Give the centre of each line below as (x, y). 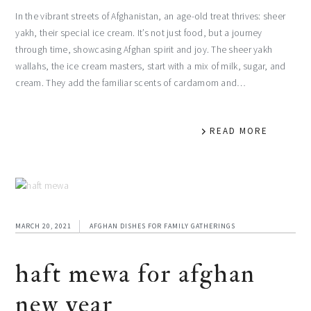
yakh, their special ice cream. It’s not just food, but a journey (139, 33)
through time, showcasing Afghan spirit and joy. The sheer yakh (144, 49)
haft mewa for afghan (136, 274)
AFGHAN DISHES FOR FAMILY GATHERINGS (163, 226)
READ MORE (238, 131)
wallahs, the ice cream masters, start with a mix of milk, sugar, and (151, 66)
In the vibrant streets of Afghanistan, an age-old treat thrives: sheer (151, 16)
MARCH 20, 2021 (44, 226)
